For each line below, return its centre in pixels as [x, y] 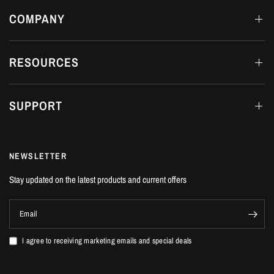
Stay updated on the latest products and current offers [98, 180]
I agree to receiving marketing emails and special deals [107, 241]
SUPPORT [36, 106]
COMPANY [37, 19]
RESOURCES [44, 62]
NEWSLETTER [38, 156]
